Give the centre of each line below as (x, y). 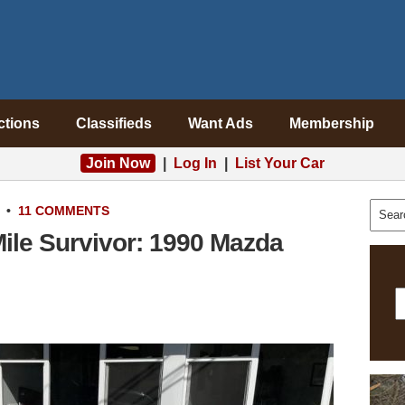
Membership (331, 123)
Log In (195, 163)
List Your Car (280, 163)
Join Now (118, 163)
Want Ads (220, 123)
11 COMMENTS (64, 211)
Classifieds (113, 123)
